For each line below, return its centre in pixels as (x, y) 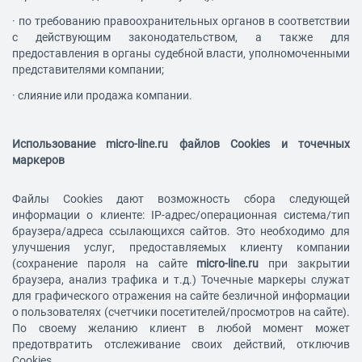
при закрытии (305, 264)
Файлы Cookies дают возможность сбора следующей (181, 199)
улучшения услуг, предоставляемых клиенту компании (181, 248)
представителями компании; (88, 70)
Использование (59, 144)
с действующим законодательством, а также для (181, 38)
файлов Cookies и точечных (259, 144)
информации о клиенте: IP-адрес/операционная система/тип (181, 215)
